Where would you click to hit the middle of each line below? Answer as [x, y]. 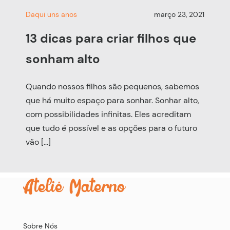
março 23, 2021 [179, 14]
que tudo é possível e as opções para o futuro [111, 128]
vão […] [38, 142]
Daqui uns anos [51, 14]
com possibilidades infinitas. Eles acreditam [108, 114]
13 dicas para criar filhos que [111, 39]
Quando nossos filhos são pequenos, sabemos [112, 87]
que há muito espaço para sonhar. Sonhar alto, [112, 101]
